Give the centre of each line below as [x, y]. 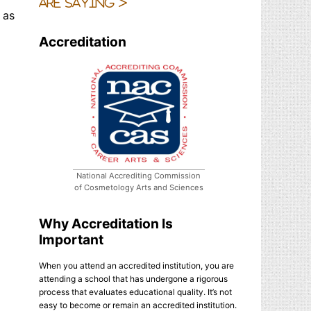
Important [71, 239]
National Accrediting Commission [139, 175]
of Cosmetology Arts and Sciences [138, 187]
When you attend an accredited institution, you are [136, 265]
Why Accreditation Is [106, 223]
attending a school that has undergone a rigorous [133, 278]
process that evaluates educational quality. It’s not [135, 292]
